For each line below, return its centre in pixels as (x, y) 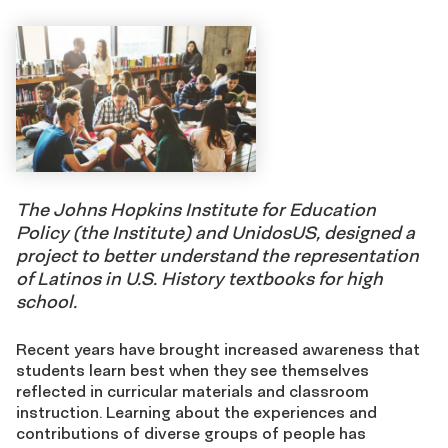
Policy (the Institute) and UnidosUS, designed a (215, 233)
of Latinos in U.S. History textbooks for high (199, 279)
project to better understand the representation (217, 256)
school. (46, 302)
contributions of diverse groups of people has (191, 433)
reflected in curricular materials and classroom (192, 391)
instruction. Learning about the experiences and (196, 412)
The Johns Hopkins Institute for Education (196, 210)
